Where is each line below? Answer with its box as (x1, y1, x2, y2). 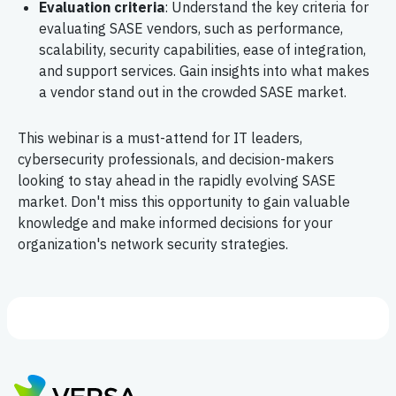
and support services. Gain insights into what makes (39, 62, 369, 80)
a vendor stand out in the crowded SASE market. (39, 83, 346, 101)
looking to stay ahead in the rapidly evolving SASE (18, 171, 336, 189)
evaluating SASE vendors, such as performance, (39, 19, 343, 37)
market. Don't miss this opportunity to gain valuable (18, 193, 350, 210)
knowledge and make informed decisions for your (18, 214, 332, 232)
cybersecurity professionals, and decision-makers (18, 150, 334, 168)
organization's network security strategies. (18, 235, 288, 253)
